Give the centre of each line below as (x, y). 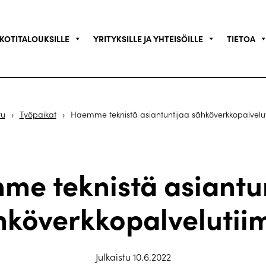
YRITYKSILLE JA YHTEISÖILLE (148, 39)
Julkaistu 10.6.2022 (133, 257)
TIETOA (241, 39)
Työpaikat (38, 114)
